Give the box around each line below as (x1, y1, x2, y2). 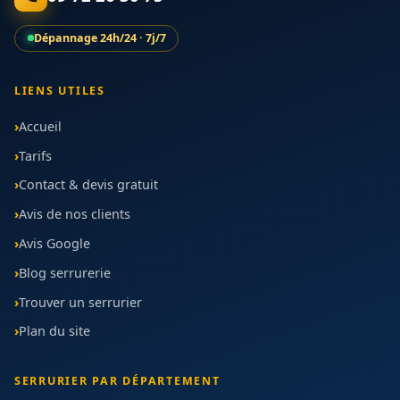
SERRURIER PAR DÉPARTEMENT (14, 372, 221, 388)
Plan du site (19, 322, 90, 340)
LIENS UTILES (14, 83, 105, 99)
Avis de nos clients (19, 205, 130, 223)
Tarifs (19, 146, 52, 164)
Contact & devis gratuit (19, 176, 158, 194)
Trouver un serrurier (19, 293, 142, 311)
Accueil (19, 117, 62, 135)
